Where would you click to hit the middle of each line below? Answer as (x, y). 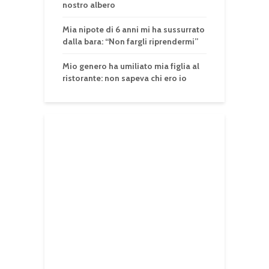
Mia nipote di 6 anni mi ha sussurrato (134, 30)
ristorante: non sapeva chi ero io (125, 78)
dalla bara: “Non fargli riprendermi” (130, 42)
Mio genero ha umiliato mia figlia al (131, 66)
